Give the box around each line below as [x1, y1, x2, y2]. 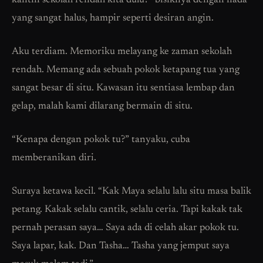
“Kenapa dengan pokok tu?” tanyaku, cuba [12, 135, 190, 146]
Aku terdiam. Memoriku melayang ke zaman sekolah [12, 47, 232, 58]
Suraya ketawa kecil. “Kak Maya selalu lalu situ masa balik [12, 187, 251, 197]
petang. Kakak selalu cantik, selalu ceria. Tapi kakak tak [12, 205, 242, 215]
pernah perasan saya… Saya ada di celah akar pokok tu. [12, 223, 239, 234]
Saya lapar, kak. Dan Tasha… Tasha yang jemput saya [12, 241, 230, 252]
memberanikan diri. [12, 153, 96, 164]
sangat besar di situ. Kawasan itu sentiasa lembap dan [12, 83, 235, 94]
